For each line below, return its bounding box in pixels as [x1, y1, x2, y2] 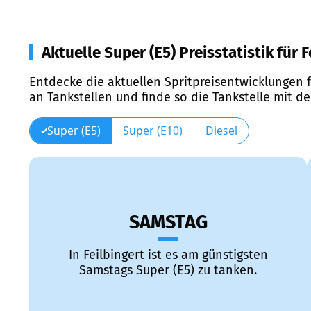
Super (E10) [123, 122, 183, 138]
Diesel [205, 122, 237, 138]
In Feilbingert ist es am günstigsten [68, 247, 268, 263]
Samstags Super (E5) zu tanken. [79, 262, 257, 278]
